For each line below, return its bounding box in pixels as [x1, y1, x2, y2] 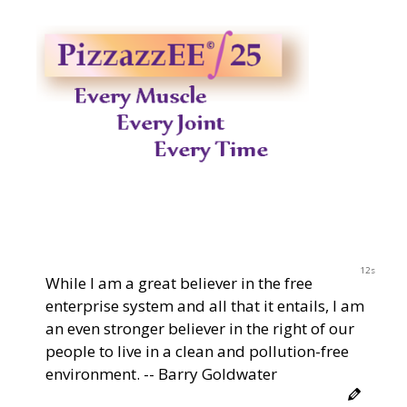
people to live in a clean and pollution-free [45, 340, 349, 362]
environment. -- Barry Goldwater [45, 362, 277, 384]
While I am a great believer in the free [45, 272, 313, 293]
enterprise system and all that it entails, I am [45, 294, 364, 316]
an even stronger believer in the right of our [45, 317, 354, 339]
